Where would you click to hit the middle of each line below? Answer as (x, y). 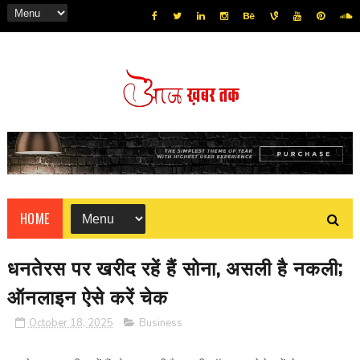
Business (160, 323)
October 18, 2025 (71, 323)
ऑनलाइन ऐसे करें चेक (87, 296)
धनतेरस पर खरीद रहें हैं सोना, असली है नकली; (175, 267)
